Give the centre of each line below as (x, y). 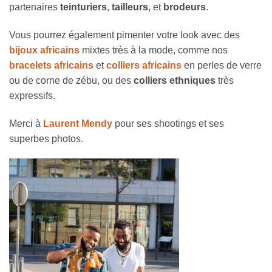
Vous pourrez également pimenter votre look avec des (124, 35)
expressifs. (32, 95)
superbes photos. (46, 138)
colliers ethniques (175, 80)
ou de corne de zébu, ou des (71, 80)
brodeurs (185, 7)
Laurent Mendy (78, 123)
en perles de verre (222, 65)
